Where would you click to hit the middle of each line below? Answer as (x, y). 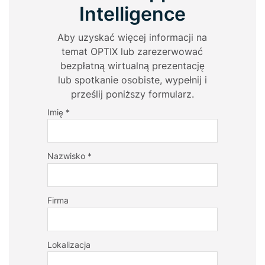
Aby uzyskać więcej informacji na (132, 37)
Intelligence (132, 14)
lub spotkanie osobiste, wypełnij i (132, 80)
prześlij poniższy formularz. (132, 94)
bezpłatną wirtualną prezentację (132, 65)
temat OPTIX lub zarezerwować (132, 51)
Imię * (59, 112)
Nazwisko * (70, 156)
